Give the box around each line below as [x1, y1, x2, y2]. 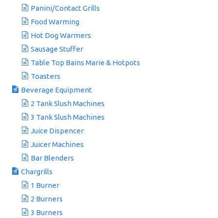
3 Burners [31, 208, 63, 217]
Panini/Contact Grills [31, 4, 100, 12]
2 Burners [31, 195, 63, 203]
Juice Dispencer [31, 127, 84, 135]
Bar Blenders [31, 154, 74, 162]
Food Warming [31, 18, 79, 26]
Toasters [31, 72, 60, 80]
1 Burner [31, 181, 59, 189]
